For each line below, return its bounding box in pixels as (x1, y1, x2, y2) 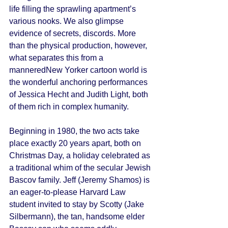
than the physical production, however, (9, 41, 149, 50)
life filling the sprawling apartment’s (9, 5, 138, 13)
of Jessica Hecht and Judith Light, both (9, 90, 150, 99)
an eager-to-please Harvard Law (9, 188, 128, 196)
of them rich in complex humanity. (9, 102, 131, 111)
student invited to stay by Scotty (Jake (9, 200, 146, 209)
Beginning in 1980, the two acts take (9, 127, 141, 135)
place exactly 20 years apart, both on (9, 139, 143, 148)
